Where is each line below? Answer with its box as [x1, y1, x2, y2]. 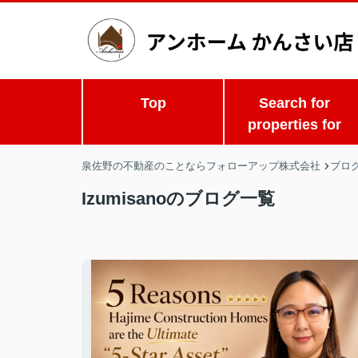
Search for [259, 95, 331, 111]
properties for [248, 117, 342, 133]
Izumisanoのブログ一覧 [82, 189, 275, 209]
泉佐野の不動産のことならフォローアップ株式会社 [82, 160, 320, 172]
